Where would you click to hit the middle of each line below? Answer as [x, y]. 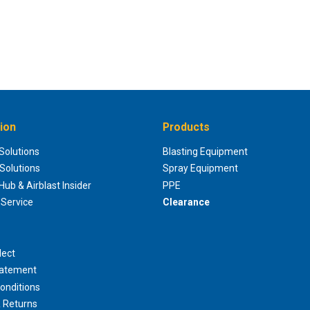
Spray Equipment [200, 168]
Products [186, 127]
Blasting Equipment [205, 151]
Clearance [186, 202]
